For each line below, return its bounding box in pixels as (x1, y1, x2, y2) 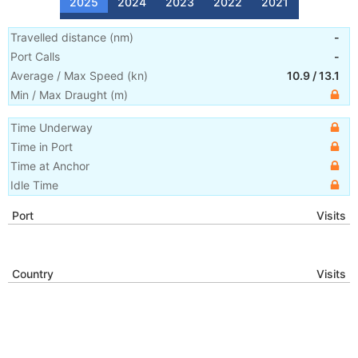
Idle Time (10, 178, 58, 192)
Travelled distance (10, 30, 106, 44)
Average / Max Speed (10, 69, 124, 82)
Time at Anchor (10, 159, 89, 173)
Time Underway (10, 121, 93, 134)
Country (12, 267, 54, 280)
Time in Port (10, 140, 73, 153)
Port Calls (10, 50, 60, 63)
